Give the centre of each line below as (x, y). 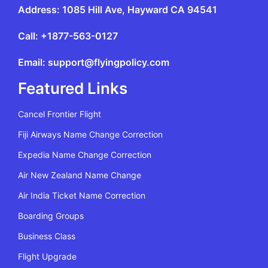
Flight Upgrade (47, 257)
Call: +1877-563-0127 (68, 36)
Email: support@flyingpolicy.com (94, 63)
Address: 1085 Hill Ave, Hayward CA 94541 (118, 10)
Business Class (47, 236)
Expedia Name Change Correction (85, 155)
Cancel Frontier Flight (60, 114)
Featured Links (73, 89)
